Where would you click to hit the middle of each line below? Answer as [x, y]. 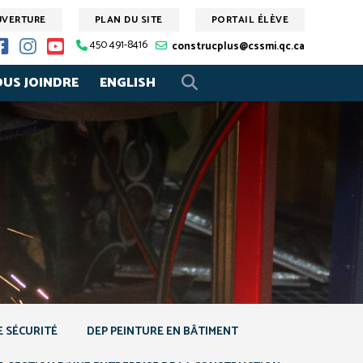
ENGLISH [127, 83]
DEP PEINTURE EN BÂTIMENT [163, 332]
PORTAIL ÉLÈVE [250, 20]
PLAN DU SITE [128, 20]
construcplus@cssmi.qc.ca [238, 47]
